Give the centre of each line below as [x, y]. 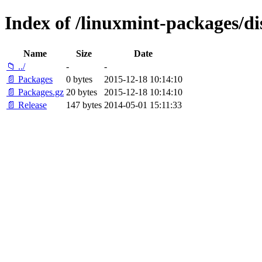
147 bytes [84, 105]
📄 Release [27, 105]
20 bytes [82, 92]
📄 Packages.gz [35, 92]
